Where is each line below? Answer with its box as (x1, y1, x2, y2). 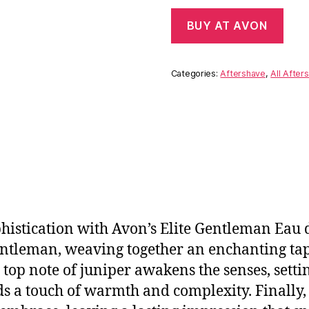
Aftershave (220, 68, 266, 79)
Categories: (170, 68, 221, 79)
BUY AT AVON (186, 19, 268, 33)
